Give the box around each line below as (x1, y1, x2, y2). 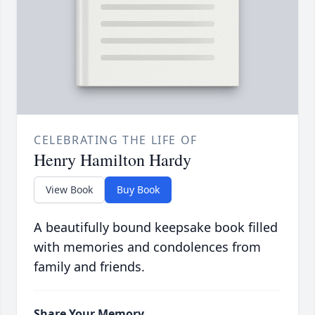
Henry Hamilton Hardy (34, 148, 191, 172)
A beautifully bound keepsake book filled (34, 219, 278, 236)
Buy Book (117, 183, 160, 197)
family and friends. (34, 258, 145, 276)
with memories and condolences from (34, 238, 261, 256)
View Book (46, 183, 93, 197)
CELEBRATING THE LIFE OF (34, 132, 198, 148)
